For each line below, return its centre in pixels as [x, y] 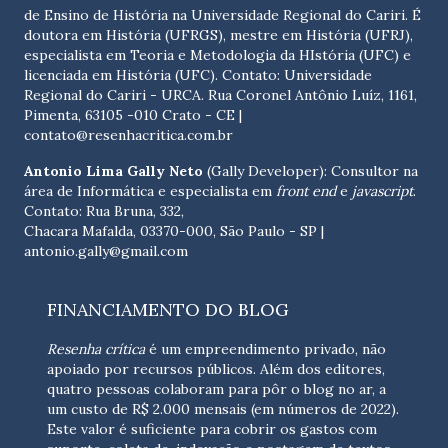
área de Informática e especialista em [150, 191]
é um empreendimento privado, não [265, 349]
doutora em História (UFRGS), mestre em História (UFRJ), [218, 35]
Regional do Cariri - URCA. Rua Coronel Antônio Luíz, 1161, [220, 95]
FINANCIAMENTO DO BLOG [168, 310]
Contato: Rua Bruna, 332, [104, 211]
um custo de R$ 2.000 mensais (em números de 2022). [223, 409]
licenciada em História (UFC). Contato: [154, 75]
